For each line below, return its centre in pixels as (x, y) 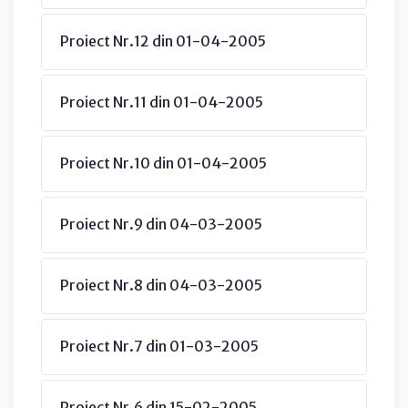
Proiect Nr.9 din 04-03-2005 (161, 224)
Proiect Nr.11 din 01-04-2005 (162, 102)
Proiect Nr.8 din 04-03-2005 (161, 285)
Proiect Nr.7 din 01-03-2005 (159, 346)
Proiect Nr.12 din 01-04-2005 (163, 41)
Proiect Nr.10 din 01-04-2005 (163, 163)
